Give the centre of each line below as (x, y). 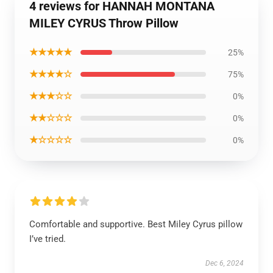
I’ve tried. (48, 239)
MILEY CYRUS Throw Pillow (104, 23)
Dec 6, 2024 (225, 263)
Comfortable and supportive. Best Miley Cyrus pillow (136, 224)
